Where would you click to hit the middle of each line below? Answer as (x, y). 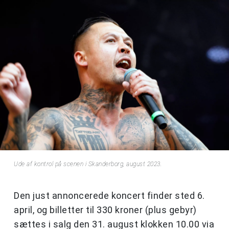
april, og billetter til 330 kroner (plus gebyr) (105, 210)
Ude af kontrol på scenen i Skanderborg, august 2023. (88, 164)
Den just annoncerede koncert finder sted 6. (109, 195)
